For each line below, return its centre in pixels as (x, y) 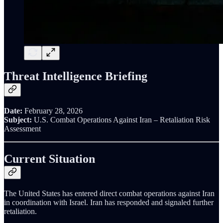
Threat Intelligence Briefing (76, 76)
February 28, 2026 (53, 111)
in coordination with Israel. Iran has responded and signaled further (109, 203)
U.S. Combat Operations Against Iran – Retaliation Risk (121, 120)
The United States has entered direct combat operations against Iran (109, 194)
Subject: (18, 120)
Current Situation (50, 159)
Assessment (22, 129)
